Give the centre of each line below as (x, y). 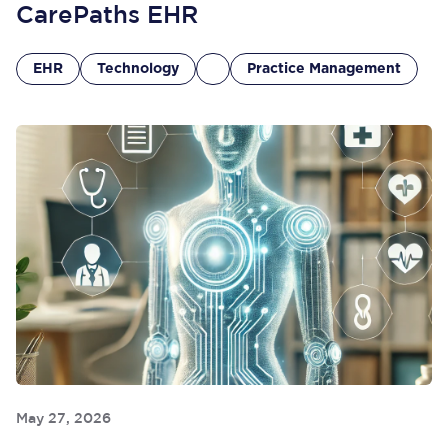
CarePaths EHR (107, 16)
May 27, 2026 (63, 419)
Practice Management (324, 69)
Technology (138, 69)
